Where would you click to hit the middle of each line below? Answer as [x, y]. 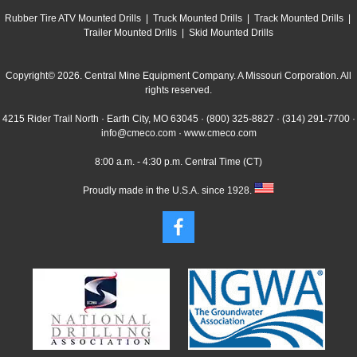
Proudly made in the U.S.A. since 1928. [169, 191]
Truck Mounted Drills [197, 19]
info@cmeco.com [138, 133]
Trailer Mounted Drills [130, 33]
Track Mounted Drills [298, 19]
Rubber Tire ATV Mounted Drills [73, 19]
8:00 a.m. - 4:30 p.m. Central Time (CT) [178, 162]
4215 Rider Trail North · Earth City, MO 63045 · [104, 119]
